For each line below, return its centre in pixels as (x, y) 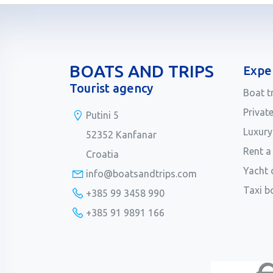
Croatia (102, 154)
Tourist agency (111, 88)
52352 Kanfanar (121, 135)
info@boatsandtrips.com (141, 174)
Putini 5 (102, 115)
